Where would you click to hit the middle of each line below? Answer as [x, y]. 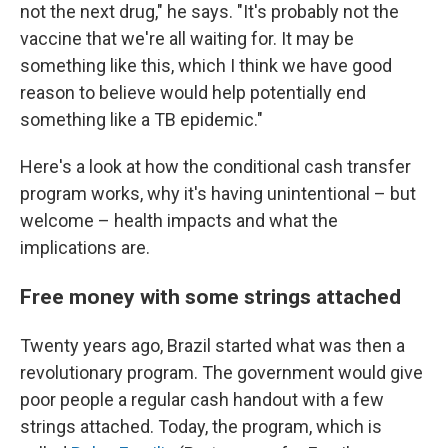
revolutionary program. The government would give [221, 372]
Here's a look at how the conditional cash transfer [215, 166]
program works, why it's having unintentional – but [218, 193]
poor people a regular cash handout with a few [202, 399]
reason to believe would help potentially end [193, 92]
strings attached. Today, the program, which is [201, 426]
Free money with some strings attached [210, 296]
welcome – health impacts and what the [179, 220]
